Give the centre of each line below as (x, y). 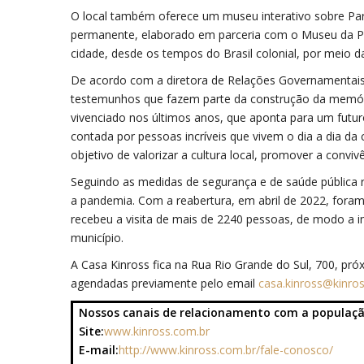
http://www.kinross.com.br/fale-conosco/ (226, 350)
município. (97, 238)
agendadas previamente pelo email (165, 284)
